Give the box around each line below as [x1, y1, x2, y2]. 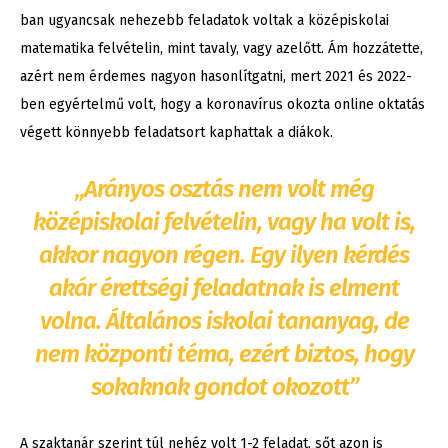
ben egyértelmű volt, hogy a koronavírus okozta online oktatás [20, 96, 425, 114]
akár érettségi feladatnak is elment [49, 274, 399, 303]
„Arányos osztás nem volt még [74, 175, 374, 204]
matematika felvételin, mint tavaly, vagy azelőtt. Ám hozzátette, [20, 40, 423, 58]
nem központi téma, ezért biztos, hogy [34, 340, 414, 369]
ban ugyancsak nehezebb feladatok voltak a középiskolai [20, 12, 389, 30]
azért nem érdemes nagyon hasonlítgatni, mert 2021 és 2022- [20, 68, 412, 86]
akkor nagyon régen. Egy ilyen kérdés [39, 241, 409, 270]
